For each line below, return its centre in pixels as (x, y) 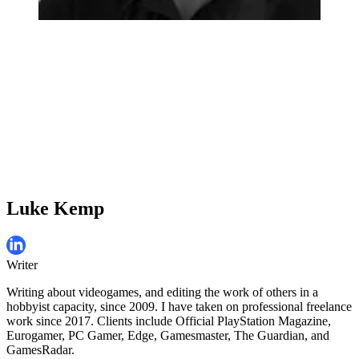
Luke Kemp (55, 208)
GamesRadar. (40, 349)
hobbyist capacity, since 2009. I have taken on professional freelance (179, 306)
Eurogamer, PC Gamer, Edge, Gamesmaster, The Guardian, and (168, 335)
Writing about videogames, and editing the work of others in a (162, 292)
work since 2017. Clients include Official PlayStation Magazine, (169, 321)
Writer (22, 264)
